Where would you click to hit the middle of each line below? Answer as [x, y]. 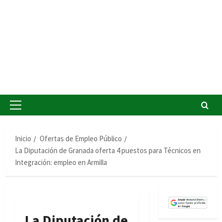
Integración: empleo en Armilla [61, 162]
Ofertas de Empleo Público [81, 139]
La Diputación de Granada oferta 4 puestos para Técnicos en [108, 150]
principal [28, 122]
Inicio [23, 139]
